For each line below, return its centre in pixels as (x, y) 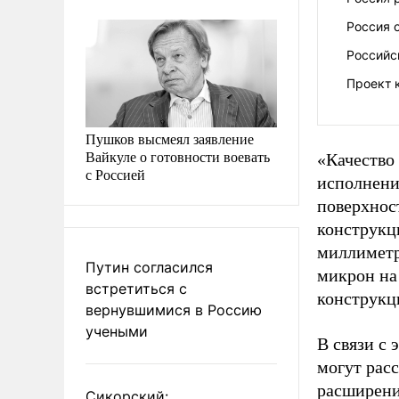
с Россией (115, 174)
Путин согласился (149, 267)
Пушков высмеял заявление (170, 138)
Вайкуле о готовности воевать (178, 156)
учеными (117, 331)
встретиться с (136, 288)
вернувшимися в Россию (174, 309)
